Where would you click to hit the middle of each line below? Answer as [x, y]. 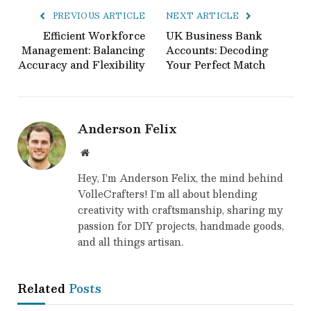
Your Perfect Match [216, 65]
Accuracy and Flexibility [82, 65]
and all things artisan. [131, 242]
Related [43, 289]
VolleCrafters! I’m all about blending [168, 194]
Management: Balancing [83, 50]
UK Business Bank [214, 36]
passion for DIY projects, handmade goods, [181, 226]
